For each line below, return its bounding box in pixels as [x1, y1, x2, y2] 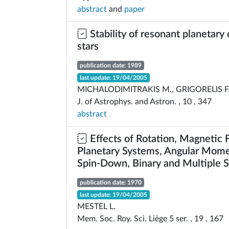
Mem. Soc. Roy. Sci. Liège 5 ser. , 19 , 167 [77, 215, 223, 223]
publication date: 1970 [79, 179, 142, 186]
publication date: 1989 [79, 62, 142, 68]
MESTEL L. [77, 202, 116, 211]
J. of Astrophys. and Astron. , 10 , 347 [77, 98, 212, 106]
